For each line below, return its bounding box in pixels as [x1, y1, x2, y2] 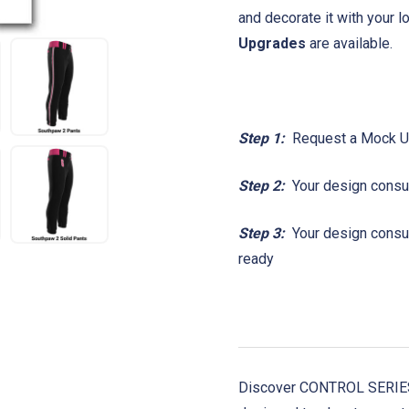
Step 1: [238, 130, 285, 148]
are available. [309, 35, 396, 53]
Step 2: [238, 177, 285, 195]
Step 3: [238, 225, 285, 243]
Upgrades [238, 35, 309, 53]
